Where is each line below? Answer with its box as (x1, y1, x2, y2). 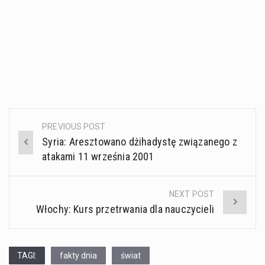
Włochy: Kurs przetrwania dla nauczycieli (35, 203, 214, 216)
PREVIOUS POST (42, 122, 106, 132)
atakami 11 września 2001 (42, 150, 154, 163)
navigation (9, 145, 87, 164)
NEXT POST (169, 189, 214, 199)
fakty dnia (60, 251, 97, 261)
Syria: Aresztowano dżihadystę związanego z (42, 135, 237, 148)
